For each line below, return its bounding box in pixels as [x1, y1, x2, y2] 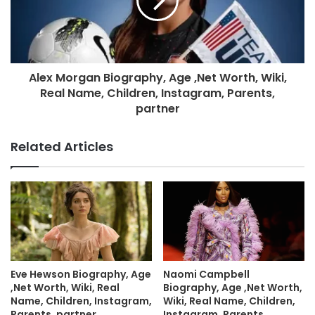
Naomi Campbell [163, 266, 250, 281]
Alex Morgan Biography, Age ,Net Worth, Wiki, [28, 69, 287, 86]
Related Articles [11, 137, 113, 155]
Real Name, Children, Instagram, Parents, [40, 84, 275, 101]
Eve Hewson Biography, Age [11, 266, 151, 281]
